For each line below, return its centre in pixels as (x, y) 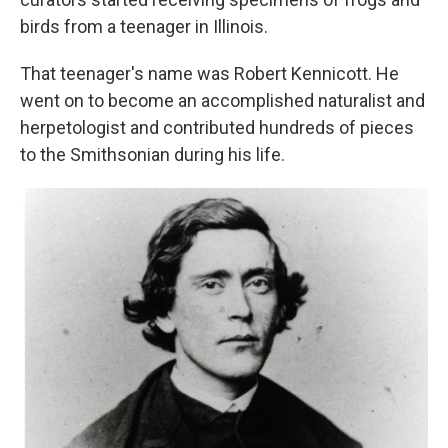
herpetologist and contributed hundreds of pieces (217, 127)
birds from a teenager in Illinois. (144, 26)
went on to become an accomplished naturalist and (222, 100)
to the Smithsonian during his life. (152, 154)
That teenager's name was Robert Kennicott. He (209, 73)
